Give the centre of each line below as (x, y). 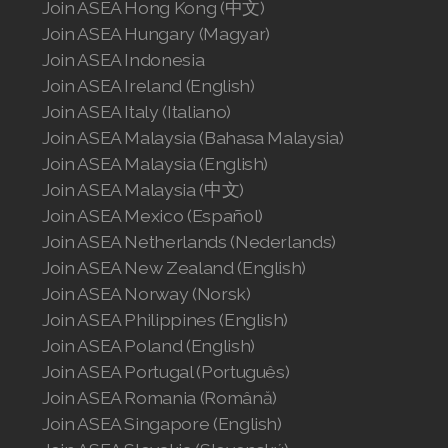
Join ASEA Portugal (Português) (166, 371)
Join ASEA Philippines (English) (165, 319)
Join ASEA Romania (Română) (159, 397)
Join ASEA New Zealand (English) (174, 267)
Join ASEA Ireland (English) (148, 85)
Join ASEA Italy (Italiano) (136, 111)
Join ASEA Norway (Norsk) (146, 293)
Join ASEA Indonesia (123, 59)
